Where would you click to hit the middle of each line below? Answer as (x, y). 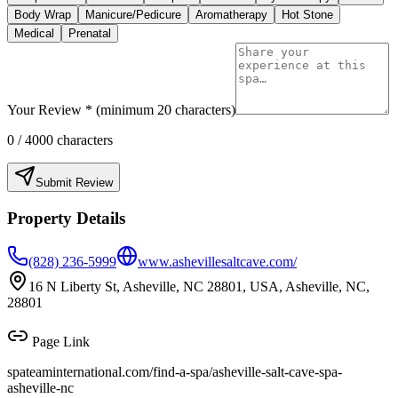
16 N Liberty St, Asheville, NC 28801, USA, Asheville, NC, (199, 286)
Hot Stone (307, 15)
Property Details (66, 219)
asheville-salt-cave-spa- (277, 371)
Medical (34, 34)
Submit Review (74, 183)
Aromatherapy (231, 15)
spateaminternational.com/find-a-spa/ (110, 371)
